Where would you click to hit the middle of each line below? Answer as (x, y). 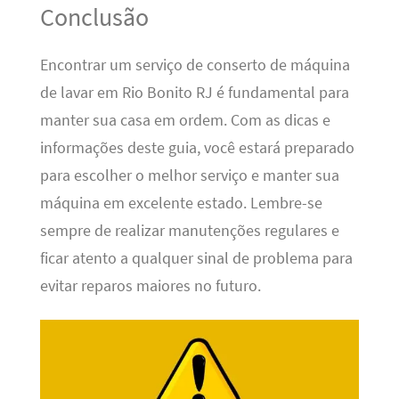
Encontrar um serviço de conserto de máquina (195, 65)
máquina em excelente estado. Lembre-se (181, 204)
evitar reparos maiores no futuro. (150, 286)
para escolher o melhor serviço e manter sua (189, 176)
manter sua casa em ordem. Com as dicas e (185, 121)
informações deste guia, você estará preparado (197, 148)
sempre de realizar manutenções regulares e (189, 231)
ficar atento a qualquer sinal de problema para (196, 259)
